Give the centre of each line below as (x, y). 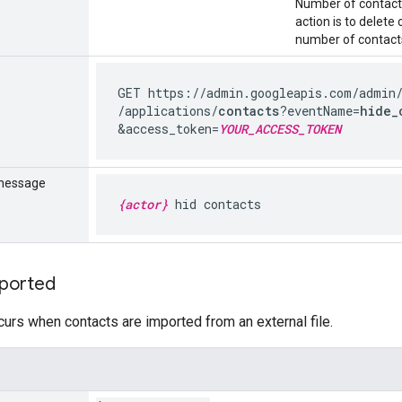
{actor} (143, 204)
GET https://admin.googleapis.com (235, 92)
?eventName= (319, 110)
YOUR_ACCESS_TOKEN (280, 128)
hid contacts (214, 204)
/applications (164, 110)
